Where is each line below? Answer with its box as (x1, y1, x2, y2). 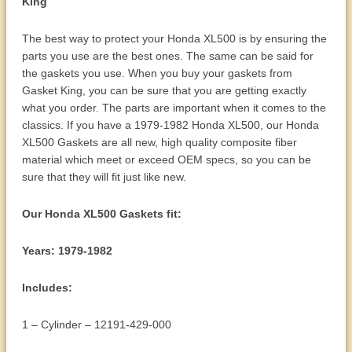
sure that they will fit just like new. (22, 170, 186, 183)
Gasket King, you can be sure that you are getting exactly (22, 83, 306, 97)
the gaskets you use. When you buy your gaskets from (22, 66, 292, 79)
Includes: (22, 280, 72, 294)
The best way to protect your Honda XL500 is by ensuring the (22, 31, 327, 45)
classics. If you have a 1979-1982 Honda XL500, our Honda (22, 118, 319, 131)
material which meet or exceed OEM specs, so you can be (22, 152, 311, 166)
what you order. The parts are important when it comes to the (22, 101, 326, 114)
